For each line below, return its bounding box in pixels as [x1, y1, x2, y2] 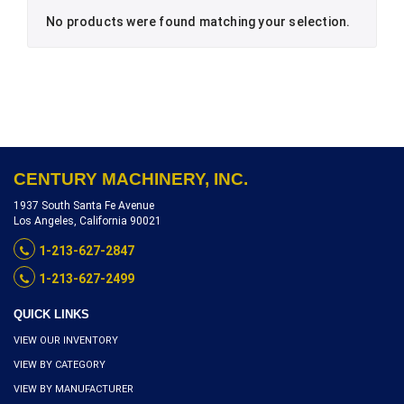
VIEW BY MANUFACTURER [14, 383, 133, 396]
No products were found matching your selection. [46, 14, 351, 30]
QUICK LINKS [14, 308, 89, 322]
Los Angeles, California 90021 [14, 215, 161, 228]
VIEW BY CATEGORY [14, 359, 106, 372]
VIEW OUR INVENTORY [14, 335, 118, 347]
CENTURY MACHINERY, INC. [14, 170, 248, 189]
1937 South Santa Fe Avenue [14, 199, 154, 213]
